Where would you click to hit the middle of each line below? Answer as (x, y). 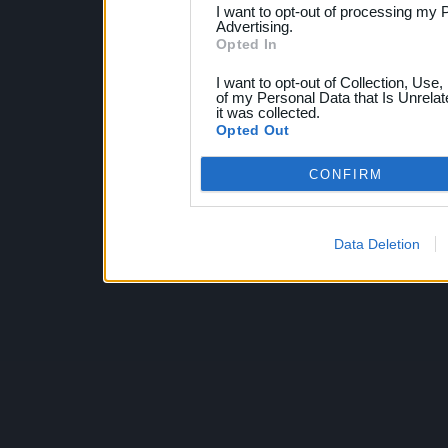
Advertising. (254, 26)
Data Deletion (376, 244)
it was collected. (268, 112)
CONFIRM (345, 174)
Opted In (247, 44)
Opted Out (253, 130)
